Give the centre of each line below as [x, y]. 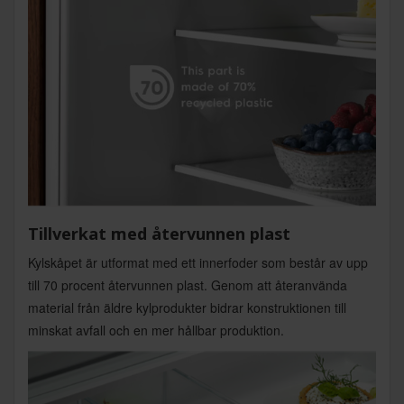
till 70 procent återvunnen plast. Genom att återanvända [188, 285]
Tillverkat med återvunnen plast [159, 233]
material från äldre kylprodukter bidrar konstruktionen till [187, 307]
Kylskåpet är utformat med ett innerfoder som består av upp [198, 262]
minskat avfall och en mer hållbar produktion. [156, 330]
